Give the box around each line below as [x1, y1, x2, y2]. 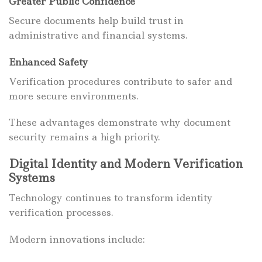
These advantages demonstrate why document [9, 116, 230, 129]
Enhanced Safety [9, 55, 88, 68]
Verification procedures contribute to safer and [9, 74, 232, 88]
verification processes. [9, 205, 113, 219]
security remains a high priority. [9, 130, 160, 144]
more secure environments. [9, 89, 139, 102]
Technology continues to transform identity [9, 191, 213, 204]
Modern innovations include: [9, 232, 145, 246]
